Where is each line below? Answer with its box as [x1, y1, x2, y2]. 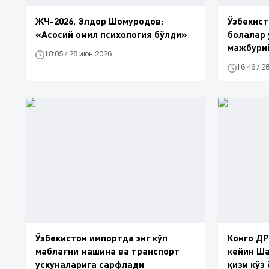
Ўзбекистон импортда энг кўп [35, 232, 168, 244]
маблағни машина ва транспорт [35, 245, 180, 257]
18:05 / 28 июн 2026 [44, 51, 112, 58]
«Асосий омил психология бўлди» [35, 28, 187, 40]
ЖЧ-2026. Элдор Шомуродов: [35, 14, 163, 26]
